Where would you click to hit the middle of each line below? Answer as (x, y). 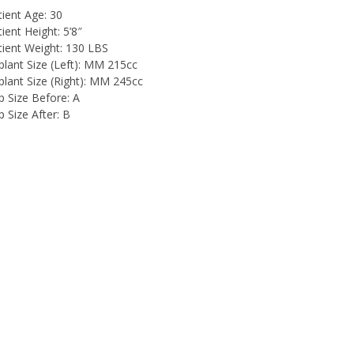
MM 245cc (115, 81)
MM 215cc (109, 64)
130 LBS (85, 48)
